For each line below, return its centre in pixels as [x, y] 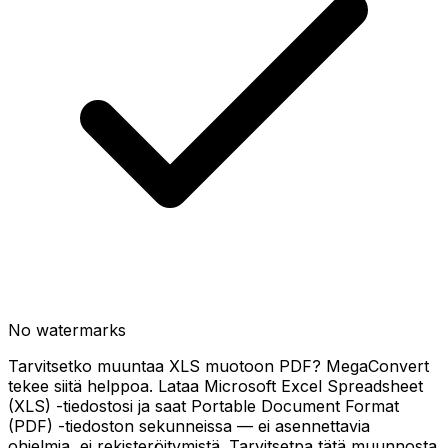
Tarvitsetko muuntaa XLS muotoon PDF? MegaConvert [218, 366]
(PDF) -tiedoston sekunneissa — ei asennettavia [189, 426]
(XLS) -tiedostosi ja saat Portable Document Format [203, 406]
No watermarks [67, 330]
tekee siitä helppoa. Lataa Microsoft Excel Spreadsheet [215, 386]
